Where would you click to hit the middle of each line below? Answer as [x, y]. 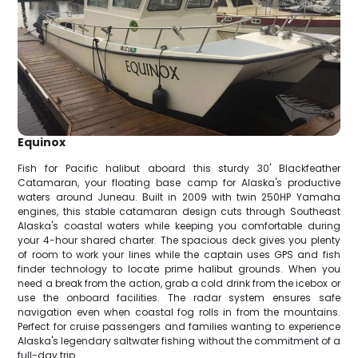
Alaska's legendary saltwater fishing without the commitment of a [179, 340]
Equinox [42, 142]
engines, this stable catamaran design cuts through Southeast [179, 211]
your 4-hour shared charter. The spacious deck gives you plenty [179, 240]
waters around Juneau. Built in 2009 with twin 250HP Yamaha [179, 197]
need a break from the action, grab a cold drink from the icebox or [179, 283]
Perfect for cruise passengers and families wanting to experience [179, 326]
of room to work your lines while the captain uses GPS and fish [179, 254]
